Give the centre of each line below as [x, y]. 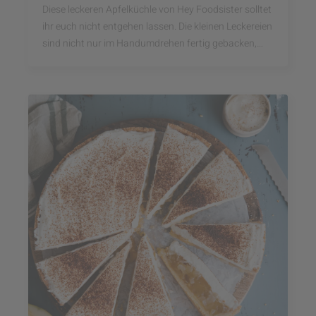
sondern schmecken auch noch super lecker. [138, 60]
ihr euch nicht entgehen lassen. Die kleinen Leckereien [157, 26]
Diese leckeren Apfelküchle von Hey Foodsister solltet [157, 10]
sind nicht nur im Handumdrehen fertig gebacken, [150, 43]
